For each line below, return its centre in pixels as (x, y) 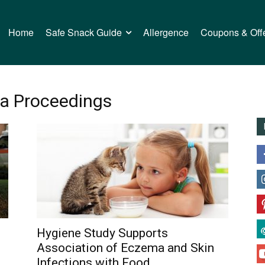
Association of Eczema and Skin (125, 248)
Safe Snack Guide (84, 32)
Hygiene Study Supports (102, 233)
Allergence (166, 32)
